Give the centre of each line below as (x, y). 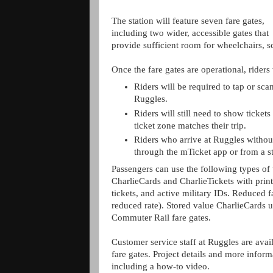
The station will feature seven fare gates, (188, 21)
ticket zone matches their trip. (190, 125)
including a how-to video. (163, 266)
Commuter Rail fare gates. (161, 217)
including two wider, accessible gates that (190, 33)
